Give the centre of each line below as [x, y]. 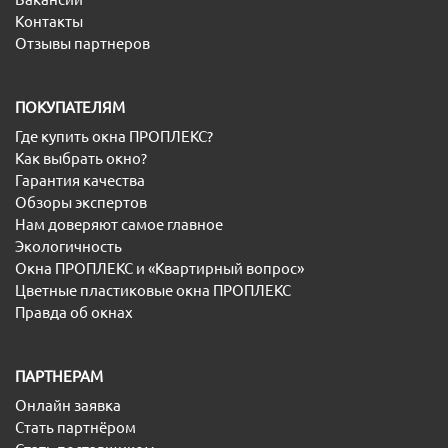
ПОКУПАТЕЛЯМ [70, 107]
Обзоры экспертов [81, 202]
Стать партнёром [75, 427]
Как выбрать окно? [81, 158]
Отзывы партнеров [82, 43]
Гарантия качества [80, 180]
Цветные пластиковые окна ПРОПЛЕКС [153, 290]
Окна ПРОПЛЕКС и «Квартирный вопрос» [159, 268]
